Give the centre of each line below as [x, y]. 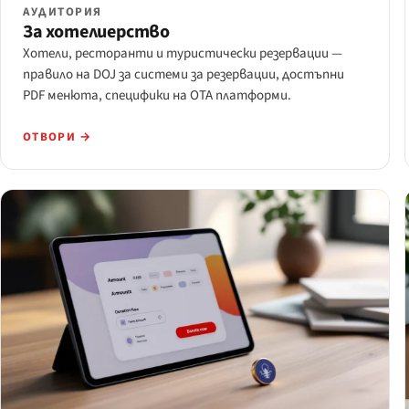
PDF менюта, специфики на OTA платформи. [157, 96]
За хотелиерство [96, 32]
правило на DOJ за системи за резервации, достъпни [184, 75]
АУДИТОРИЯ [63, 12]
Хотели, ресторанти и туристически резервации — [183, 54]
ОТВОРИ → [58, 137]
